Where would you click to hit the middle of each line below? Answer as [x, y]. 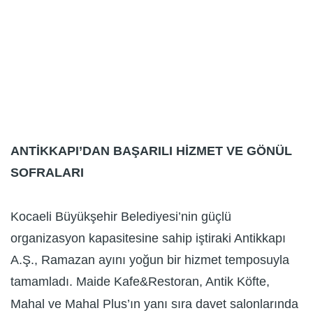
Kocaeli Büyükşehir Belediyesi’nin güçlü [121, 216]
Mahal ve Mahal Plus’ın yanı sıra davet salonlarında [154, 304]
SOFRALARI [47, 173]
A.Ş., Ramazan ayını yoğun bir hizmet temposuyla [150, 260]
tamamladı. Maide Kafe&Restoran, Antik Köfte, [140, 282]
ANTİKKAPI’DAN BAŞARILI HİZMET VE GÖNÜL [151, 151]
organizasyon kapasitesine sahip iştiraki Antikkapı [148, 239]
